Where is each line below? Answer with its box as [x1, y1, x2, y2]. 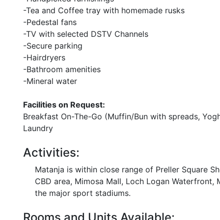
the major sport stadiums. [35, 188, 131, 198]
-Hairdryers [23, 53, 65, 62]
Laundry [23, 123, 53, 133]
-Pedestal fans [23, 17, 77, 27]
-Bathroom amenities [23, 64, 101, 74]
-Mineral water [23, 76, 77, 86]
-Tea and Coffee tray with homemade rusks [23, 5, 185, 15]
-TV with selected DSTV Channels [23, 29, 148, 39]
